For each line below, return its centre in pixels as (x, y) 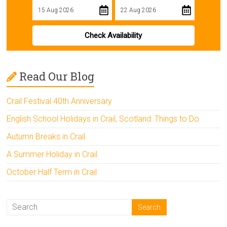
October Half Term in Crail (52, 172)
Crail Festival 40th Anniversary (60, 101)
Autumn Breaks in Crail (46, 136)
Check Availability (113, 35)
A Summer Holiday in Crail (52, 154)
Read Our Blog (57, 76)
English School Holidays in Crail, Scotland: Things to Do (103, 119)
